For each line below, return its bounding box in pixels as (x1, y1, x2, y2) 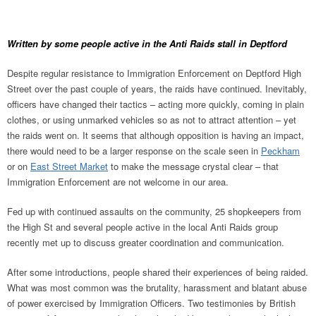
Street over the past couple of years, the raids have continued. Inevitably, (7, 82, 307, 95)
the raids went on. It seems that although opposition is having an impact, (7, 128, 304, 142)
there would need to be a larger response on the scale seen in (7, 144, 261, 157)
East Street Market (30, 159, 108, 173)
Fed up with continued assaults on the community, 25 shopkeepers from (7, 205, 301, 218)
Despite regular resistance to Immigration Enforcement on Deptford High (7, 66, 301, 80)
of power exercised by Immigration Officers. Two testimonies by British (7, 296, 296, 310)
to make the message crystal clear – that (108, 159, 279, 173)
